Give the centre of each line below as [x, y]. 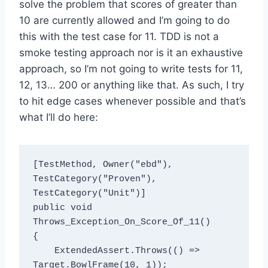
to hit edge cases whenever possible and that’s [133, 101]
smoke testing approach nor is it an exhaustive [131, 52]
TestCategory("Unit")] [89, 194]
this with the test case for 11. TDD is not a [119, 36]
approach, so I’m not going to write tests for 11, [131, 68]
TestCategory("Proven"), [95, 179]
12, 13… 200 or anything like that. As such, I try [132, 85]
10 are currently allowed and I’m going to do [124, 20]
